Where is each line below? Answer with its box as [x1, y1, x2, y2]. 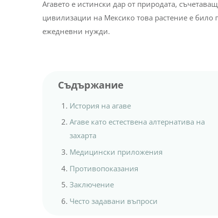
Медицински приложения [69, 147, 163, 157]
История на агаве [69, 100, 131, 110]
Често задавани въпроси [69, 196, 158, 206]
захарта [69, 130, 96, 141]
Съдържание [57, 78, 124, 91]
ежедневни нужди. [42, 26, 110, 36]
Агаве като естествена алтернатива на [69, 117, 205, 127]
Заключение [69, 180, 114, 190]
